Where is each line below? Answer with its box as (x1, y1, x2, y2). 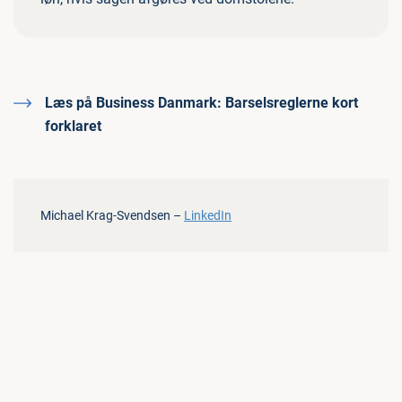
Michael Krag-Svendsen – (40, 208, 184, 223)
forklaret (45, 118, 101, 135)
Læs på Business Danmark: (45, 94, 222, 111)
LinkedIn (184, 208, 232, 223)
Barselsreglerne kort (222, 94, 358, 111)
